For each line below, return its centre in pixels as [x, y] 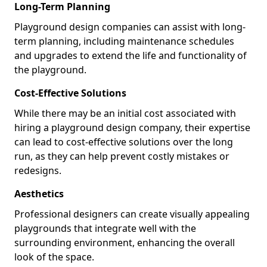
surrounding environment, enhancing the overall [125, 242]
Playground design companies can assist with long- [130, 27]
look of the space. [54, 257]
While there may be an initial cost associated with [125, 113]
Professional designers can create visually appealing [132, 214]
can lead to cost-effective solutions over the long [124, 142]
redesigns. [38, 170]
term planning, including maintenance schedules [124, 41]
